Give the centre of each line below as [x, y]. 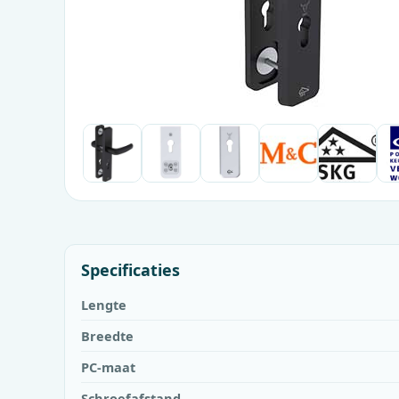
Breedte [107, 336]
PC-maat [108, 367]
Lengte [104, 305]
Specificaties [130, 270]
